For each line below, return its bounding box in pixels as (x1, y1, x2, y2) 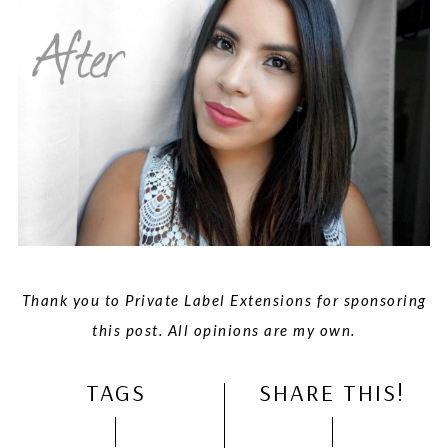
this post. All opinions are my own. (92, 321, 356, 340)
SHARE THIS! (259, 377, 406, 408)
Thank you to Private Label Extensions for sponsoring (21, 291, 427, 310)
